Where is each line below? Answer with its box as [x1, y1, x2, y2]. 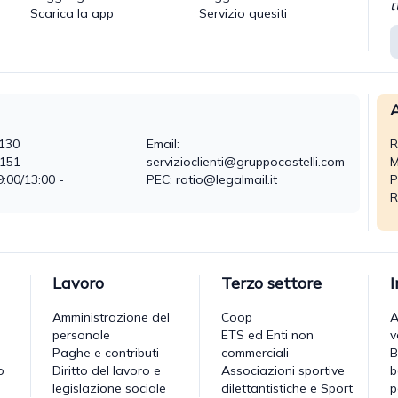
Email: [146, 135, 179, 152]
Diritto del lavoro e [52, 362, 161, 378]
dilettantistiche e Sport [221, 379, 353, 396]
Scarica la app [30, 4, 114, 21]
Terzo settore [221, 272, 322, 293]
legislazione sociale [52, 379, 166, 396]
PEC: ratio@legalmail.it [146, 171, 277, 187]
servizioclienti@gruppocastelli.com [146, 153, 345, 170]
